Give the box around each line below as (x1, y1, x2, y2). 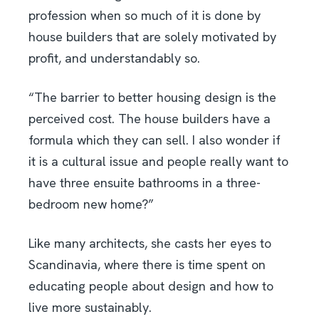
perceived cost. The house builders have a (28, 110, 271, 127)
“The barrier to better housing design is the (28, 89, 276, 106)
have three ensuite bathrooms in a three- (28, 174, 261, 192)
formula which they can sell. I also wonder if (28, 132, 281, 149)
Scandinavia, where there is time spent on (28, 256, 266, 273)
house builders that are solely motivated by (28, 28, 276, 46)
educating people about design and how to (28, 278, 273, 295)
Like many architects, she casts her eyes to (28, 235, 271, 252)
